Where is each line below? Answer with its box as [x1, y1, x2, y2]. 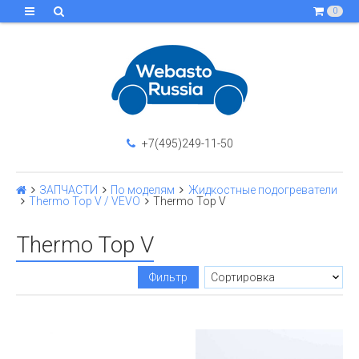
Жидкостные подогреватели [188, 184, 337, 196]
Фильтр [148, 271, 188, 284]
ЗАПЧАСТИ [39, 184, 99, 196]
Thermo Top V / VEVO [29, 195, 141, 208]
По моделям [111, 184, 175, 196]
